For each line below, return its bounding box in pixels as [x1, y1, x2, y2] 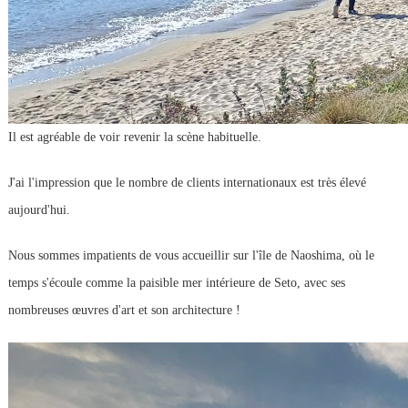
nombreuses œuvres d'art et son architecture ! [7, 302, 240, 317]
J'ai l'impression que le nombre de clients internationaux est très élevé [7, 175, 366, 189]
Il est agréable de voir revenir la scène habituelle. [7, 129, 261, 144]
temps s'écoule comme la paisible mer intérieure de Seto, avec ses [7, 275, 345, 290]
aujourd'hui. [7, 202, 70, 217]
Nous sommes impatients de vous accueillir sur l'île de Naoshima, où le [7, 248, 374, 262]
